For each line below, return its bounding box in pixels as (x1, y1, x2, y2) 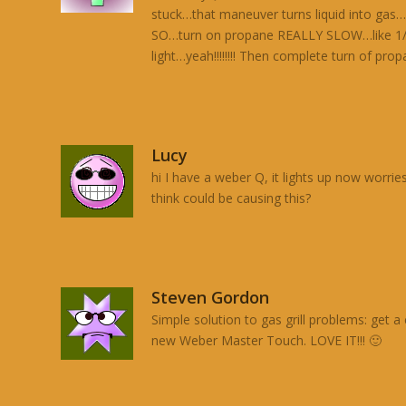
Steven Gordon (151, 285, 270, 308)
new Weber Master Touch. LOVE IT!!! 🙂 (151, 331, 382, 349)
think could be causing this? (151, 188, 312, 207)
